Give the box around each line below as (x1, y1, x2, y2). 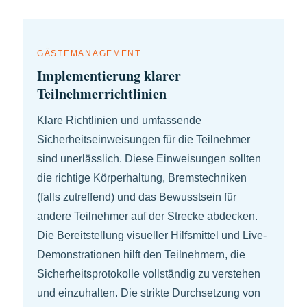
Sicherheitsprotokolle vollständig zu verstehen (37, 268, 260, 280)
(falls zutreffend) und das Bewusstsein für (37, 191, 236, 204)
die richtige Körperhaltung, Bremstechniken (37, 172, 247, 184)
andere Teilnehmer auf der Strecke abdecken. (37, 210, 258, 223)
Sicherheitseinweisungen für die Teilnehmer (37, 134, 250, 146)
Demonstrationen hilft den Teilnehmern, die (37, 249, 245, 261)
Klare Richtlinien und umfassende (37, 114, 201, 127)
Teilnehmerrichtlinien (37, 84, 167, 104)
